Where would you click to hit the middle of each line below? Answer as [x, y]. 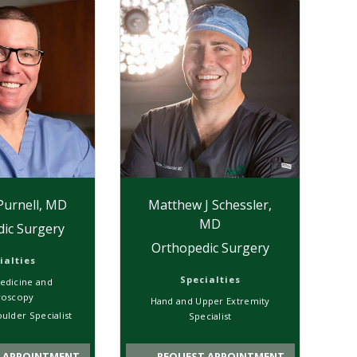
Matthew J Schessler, [210, 204]
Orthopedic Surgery [210, 247]
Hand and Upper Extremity [210, 300]
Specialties [210, 279]
